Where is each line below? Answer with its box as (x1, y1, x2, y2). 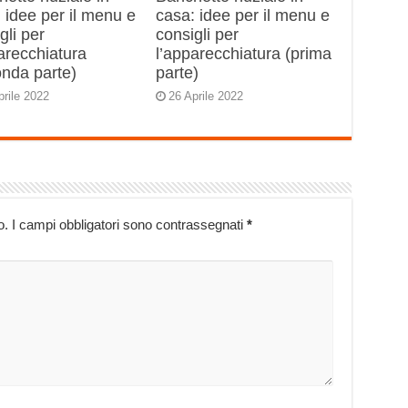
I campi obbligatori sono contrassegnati (11, 217, 247, 232)
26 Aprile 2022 (168, 89, 244, 103)
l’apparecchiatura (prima (156, 45, 332, 63)
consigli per (156, 25, 240, 44)
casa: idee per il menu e (156, 6, 331, 25)
